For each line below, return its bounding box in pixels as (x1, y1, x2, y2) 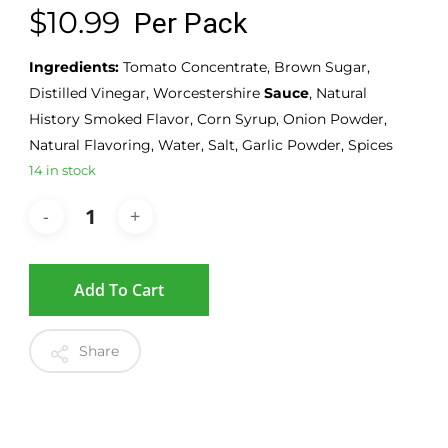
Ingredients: (28, 58, 123, 75)
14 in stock (28, 162, 96, 178)
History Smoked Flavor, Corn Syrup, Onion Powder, (28, 110, 387, 127)
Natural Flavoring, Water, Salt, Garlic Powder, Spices (28, 136, 393, 153)
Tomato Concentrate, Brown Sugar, (122, 58, 370, 75)
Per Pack (133, 6, 247, 40)
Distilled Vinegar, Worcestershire (28, 84, 264, 101)
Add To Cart (73, 278, 164, 301)
